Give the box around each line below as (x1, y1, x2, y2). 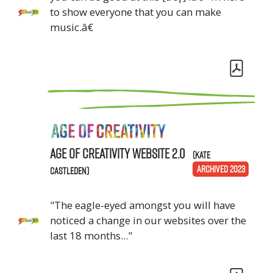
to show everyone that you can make (50, 4, 221, 19)
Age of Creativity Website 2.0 (50, 144, 188, 162)
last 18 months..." (50, 228, 132, 243)
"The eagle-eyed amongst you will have (50, 197, 235, 212)
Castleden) (50, 163, 89, 177)
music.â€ (50, 19, 93, 34)
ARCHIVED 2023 (196, 162, 245, 176)
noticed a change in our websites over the (50, 213, 246, 227)
